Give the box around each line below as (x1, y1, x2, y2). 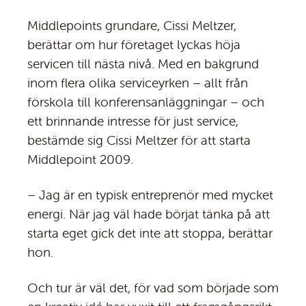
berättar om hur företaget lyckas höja (27, 36, 240, 53)
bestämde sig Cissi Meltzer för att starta (27, 132, 251, 149)
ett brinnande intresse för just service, (27, 113, 238, 130)
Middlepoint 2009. (27, 151, 133, 168)
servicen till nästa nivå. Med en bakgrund (27, 55, 259, 72)
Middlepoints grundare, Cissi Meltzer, (27, 17, 236, 34)
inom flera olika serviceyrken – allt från (27, 74, 248, 92)
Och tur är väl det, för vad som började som (27, 279, 279, 296)
